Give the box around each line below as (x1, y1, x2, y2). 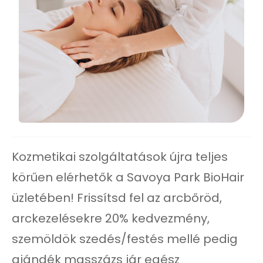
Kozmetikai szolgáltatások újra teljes (12, 149, 228, 165)
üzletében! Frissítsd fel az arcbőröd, (12, 190, 222, 206)
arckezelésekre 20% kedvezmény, (12, 210, 210, 227)
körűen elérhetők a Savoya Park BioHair (12, 169, 244, 186)
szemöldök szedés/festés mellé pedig (12, 231, 238, 247)
